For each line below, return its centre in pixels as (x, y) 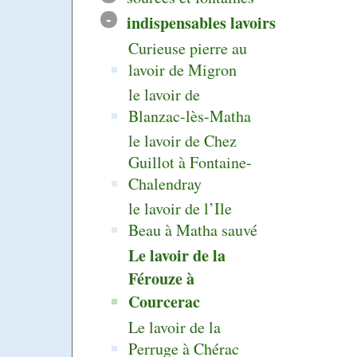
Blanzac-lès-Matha (190, 116)
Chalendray (165, 183)
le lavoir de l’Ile (180, 208)
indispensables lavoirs (201, 22)
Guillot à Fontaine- (190, 162)
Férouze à (162, 278)
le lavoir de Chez (183, 140)
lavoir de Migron (183, 69)
